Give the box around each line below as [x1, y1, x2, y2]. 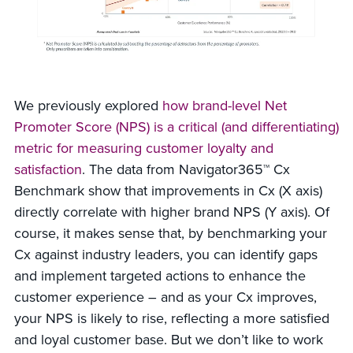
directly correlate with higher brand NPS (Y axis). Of [13, 202, 329, 223]
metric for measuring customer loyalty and [13, 138, 273, 159]
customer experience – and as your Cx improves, [13, 287, 317, 308]
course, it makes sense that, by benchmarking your [13, 223, 327, 244]
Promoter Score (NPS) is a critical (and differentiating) [13, 117, 339, 138]
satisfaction [13, 159, 82, 180]
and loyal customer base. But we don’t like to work [13, 329, 323, 351]
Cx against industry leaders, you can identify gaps [13, 244, 318, 266]
